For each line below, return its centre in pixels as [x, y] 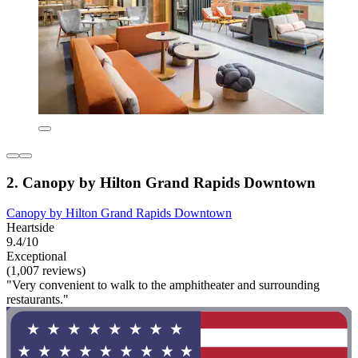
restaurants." [38, 300]
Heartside [30, 228]
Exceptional [36, 257]
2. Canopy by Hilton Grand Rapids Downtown [161, 182]
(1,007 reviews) [46, 271]
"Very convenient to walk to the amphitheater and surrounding [163, 285]
